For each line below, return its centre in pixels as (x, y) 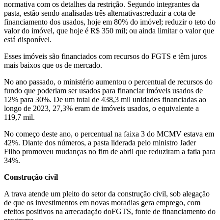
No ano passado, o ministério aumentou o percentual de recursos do (108, 82)
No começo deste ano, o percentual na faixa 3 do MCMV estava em (109, 134)
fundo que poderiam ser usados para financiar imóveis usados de (103, 91)
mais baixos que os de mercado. (53, 65)
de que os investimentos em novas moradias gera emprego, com (102, 203)
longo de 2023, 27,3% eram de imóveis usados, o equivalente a (101, 109)
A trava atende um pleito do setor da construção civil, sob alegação (107, 194)
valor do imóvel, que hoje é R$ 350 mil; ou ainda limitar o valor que (109, 31)
